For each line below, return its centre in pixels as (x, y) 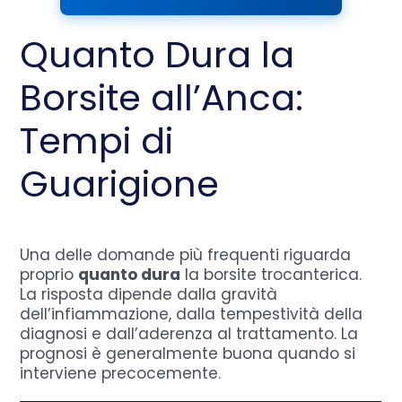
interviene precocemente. (121, 373)
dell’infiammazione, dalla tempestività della (192, 314)
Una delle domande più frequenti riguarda (186, 254)
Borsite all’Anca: (162, 97)
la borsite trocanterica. (271, 274)
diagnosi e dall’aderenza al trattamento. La (189, 333)
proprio (49, 274)
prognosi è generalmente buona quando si (188, 353)
